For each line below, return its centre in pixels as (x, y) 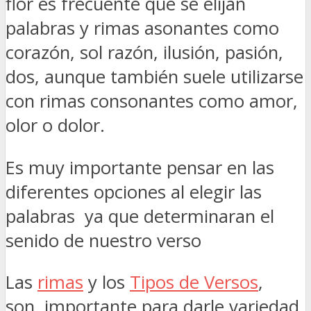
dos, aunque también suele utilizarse (154, 77)
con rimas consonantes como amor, (152, 101)
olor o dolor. (58, 126)
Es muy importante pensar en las (140, 167)
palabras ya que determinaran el (140, 216)
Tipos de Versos (194, 283)
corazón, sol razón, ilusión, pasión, (144, 53)
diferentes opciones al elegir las (134, 192)
